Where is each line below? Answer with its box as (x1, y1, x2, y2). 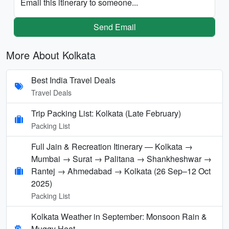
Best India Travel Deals (31, 74, 116, 86)
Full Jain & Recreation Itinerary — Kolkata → (31, 140, 193, 152)
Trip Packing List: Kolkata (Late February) (31, 107, 181, 119)
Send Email (93, 20, 136, 33)
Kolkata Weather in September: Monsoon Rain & (31, 210, 208, 222)
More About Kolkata (6, 47, 96, 62)
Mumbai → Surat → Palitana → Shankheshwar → (31, 152, 212, 165)
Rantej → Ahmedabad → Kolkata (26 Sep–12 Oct (31, 165, 211, 177)
